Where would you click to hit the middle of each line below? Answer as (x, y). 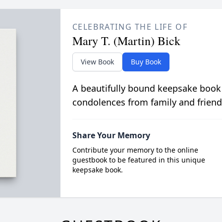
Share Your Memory (111, 135)
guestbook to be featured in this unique (139, 160)
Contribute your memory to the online (135, 150)
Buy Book (146, 61)
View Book (97, 61)
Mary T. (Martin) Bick (126, 40)
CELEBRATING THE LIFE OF (130, 27)
